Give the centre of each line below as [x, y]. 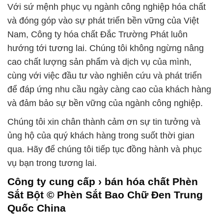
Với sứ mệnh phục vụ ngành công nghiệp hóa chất [107, 7]
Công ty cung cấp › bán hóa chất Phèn [103, 182]
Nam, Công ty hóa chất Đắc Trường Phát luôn [97, 35]
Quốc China [37, 208]
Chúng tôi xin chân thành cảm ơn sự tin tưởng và [104, 122]
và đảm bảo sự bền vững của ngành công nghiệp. [105, 103]
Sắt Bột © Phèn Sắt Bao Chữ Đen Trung [105, 195]
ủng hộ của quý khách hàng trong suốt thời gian [101, 136]
